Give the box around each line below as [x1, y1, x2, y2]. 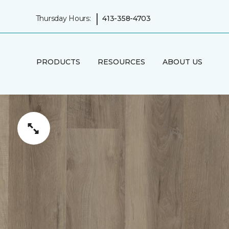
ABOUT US [162, 57, 202, 66]
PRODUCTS [36, 57, 80, 66]
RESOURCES [97, 57, 145, 66]
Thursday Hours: [35, 13, 91, 23]
